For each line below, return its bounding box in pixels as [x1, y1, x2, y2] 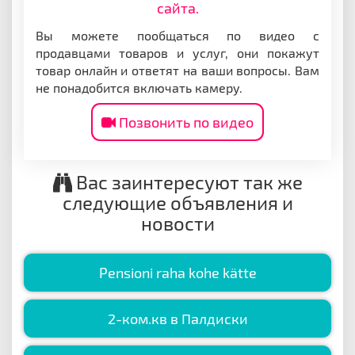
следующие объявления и [62, 190, 293, 214]
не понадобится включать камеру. [36, 79, 242, 95]
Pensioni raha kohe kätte [98, 263, 257, 281]
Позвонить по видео [116, 113, 254, 131]
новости [140, 211, 215, 235]
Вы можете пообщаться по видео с [36, 27, 319, 43]
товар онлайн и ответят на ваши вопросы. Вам [36, 62, 319, 78]
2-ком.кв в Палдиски [107, 309, 248, 327]
